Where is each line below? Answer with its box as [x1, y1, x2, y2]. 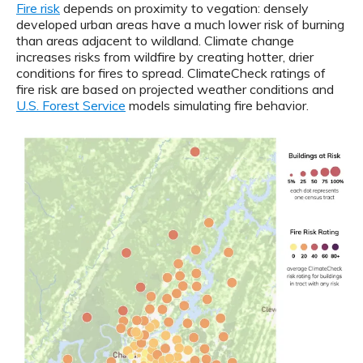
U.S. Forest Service [16, 97, 126, 114]
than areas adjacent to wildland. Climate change [16, 32, 294, 49]
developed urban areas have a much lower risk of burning [16, 16, 344, 33]
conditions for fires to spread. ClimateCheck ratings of [16, 65, 326, 82]
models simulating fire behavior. [126, 97, 309, 114]
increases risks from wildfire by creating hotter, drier [16, 49, 314, 66]
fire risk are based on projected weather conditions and [16, 81, 334, 98]
